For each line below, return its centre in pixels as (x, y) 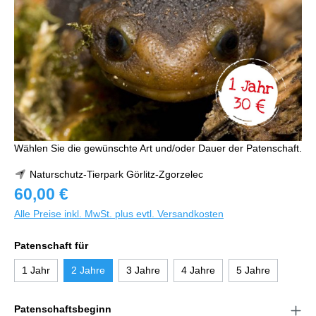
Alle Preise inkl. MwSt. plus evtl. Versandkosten (119, 214)
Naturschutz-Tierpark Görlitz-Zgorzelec (115, 174)
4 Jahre (198, 270)
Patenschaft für (51, 245)
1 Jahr (36, 270)
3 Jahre (143, 270)
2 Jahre (88, 270)
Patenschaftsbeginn (63, 309)
